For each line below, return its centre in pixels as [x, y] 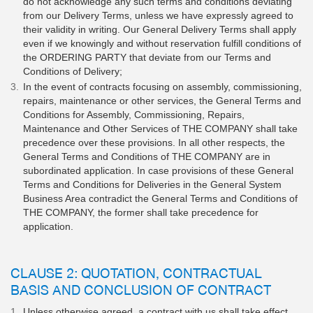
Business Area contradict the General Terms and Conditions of [160, 198]
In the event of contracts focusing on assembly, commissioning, [162, 87]
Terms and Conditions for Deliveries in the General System [152, 184]
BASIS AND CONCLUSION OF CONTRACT [141, 289]
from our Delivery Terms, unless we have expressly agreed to [158, 15]
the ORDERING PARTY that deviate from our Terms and [147, 57]
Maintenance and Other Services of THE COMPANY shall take [160, 129]
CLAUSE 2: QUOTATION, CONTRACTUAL [136, 272]
